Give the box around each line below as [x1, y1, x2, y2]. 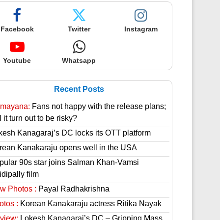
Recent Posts [54, 85, 104, 93]
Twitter [67, 25, 90, 33]
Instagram [124, 25, 158, 33]
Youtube [3, 56, 31, 64]
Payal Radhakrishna [36, 185, 110, 193]
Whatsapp [62, 56, 96, 64]
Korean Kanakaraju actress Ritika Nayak [18, 199, 162, 208]
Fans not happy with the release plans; [29, 102, 166, 110]
